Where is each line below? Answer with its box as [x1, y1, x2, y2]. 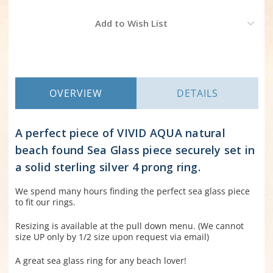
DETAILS [176, 87, 218, 101]
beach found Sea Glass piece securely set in [15, 143, 255, 158]
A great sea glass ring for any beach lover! [15, 255, 186, 267]
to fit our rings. [15, 196, 78, 208]
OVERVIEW [49, 87, 102, 101]
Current [15, 12, 45, 23]
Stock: [15, 23, 38, 35]
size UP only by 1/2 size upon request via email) [15, 231, 209, 243]
